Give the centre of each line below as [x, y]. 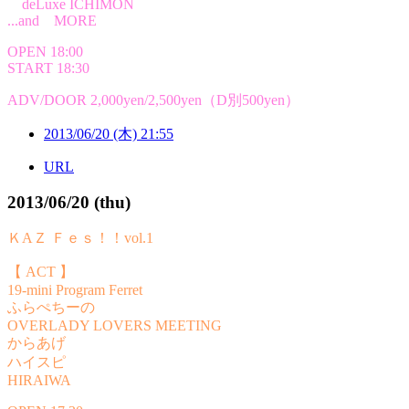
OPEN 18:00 [45, 51]
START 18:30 [48, 68]
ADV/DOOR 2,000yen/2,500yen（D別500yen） [153, 100]
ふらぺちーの [51, 308]
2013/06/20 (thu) [69, 202]
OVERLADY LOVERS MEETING [115, 326]
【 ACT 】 [41, 272]
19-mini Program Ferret [75, 290]
